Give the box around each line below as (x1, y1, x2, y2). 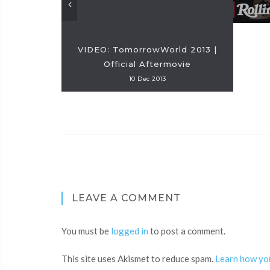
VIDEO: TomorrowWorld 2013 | (78, 45, 217, 54)
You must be (61, 225, 111, 236)
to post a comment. (148, 225, 225, 236)
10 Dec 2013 (128, 75, 166, 83)
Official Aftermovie (104, 59, 191, 69)
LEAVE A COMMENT (72, 192, 181, 204)
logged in (111, 225, 148, 236)
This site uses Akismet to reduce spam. (61, 253, 215, 264)
